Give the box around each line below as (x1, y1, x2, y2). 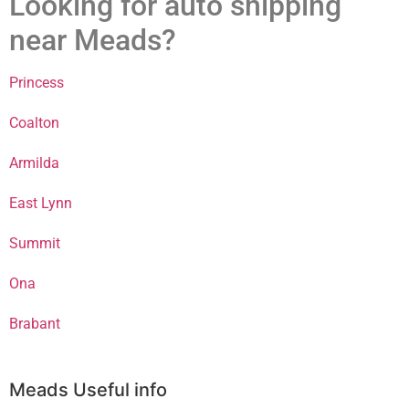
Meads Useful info (9, 379, 167, 402)
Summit (9, 235, 60, 253)
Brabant (9, 315, 60, 333)
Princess (9, 74, 64, 92)
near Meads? (9, 23, 176, 58)
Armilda (9, 154, 59, 173)
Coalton (9, 114, 59, 132)
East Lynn (9, 194, 72, 213)
